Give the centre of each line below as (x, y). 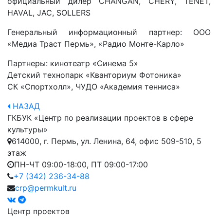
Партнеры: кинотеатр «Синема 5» (73, 63)
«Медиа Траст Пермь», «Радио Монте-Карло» (96, 44)
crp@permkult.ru (46, 188)
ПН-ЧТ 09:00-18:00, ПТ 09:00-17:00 (81, 164)
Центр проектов (38, 211)
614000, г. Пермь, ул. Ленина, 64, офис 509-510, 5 (107, 141)
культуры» (27, 129)
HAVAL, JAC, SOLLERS (49, 13)
